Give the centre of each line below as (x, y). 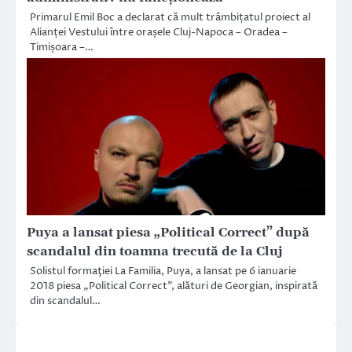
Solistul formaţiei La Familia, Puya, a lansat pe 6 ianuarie (163, 271)
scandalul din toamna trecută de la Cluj (155, 252)
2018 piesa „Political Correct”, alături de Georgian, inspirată (174, 286)
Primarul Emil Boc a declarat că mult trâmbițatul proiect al (170, 18)
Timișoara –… (62, 48)
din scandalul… (65, 301)
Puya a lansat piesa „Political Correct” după (168, 233)
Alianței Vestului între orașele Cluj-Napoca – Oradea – (159, 33)
